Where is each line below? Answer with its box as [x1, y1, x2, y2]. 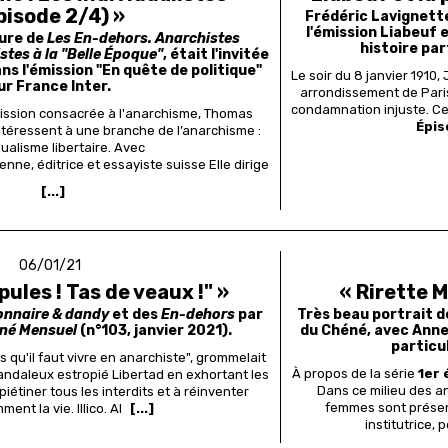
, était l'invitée [163, 46, 270, 64]
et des [112, 306, 159, 324]
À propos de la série [291, 366, 415, 382]
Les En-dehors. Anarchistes [46, 30, 240, 48]
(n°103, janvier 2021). [79, 322, 232, 340]
